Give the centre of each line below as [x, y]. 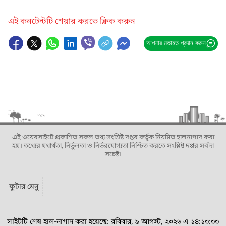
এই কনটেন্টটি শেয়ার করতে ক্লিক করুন [72, 22]
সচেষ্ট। [113, 155]
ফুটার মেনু [24, 187]
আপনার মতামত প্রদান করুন [176, 43]
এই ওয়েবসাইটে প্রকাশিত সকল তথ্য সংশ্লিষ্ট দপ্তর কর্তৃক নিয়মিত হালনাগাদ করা [113, 137]
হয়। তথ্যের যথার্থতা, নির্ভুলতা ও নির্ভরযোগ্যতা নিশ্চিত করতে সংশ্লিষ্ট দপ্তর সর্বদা [113, 146]
